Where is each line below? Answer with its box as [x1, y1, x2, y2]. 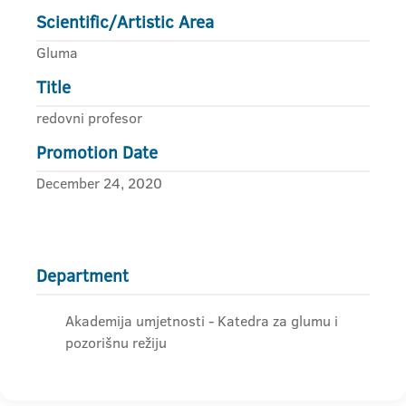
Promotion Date [36, 140, 158, 165]
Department [36, 264, 129, 288]
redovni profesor [36, 108, 142, 128]
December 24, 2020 [36, 173, 162, 193]
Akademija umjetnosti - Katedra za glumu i [65, 311, 338, 331]
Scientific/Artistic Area [36, 10, 214, 34]
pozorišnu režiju [65, 333, 167, 353]
